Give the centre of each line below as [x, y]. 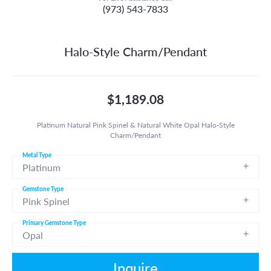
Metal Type [37, 155]
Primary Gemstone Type [54, 222]
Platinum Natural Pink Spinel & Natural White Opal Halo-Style [135, 124]
